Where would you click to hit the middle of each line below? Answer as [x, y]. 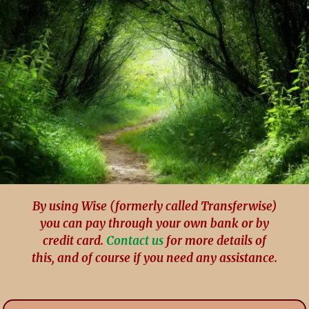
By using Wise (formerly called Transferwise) [154, 207]
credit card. [74, 241]
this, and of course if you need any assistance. [154, 258]
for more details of [215, 241]
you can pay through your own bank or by [154, 224]
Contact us [134, 241]
